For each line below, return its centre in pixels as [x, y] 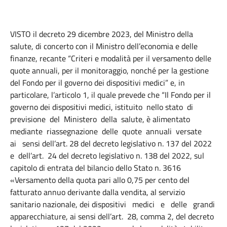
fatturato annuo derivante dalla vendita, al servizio [98, 192]
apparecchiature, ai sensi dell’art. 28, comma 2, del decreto [112, 216]
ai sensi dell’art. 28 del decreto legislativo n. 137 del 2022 [111, 143]
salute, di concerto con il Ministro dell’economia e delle [104, 46]
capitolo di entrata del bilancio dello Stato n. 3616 [96, 168]
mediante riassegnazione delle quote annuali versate [108, 131]
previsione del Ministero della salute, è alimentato [100, 119]
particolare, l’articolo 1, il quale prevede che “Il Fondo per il [110, 95]
